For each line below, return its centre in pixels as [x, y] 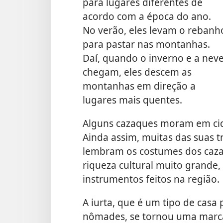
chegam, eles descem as [137, 72]
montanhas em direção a [139, 86]
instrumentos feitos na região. [151, 179]
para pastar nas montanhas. [146, 44]
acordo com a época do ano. [147, 16]
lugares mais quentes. [132, 100]
